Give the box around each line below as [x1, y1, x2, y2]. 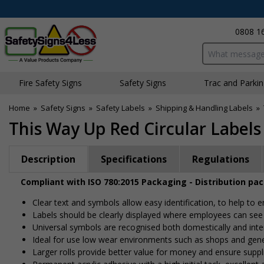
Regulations [192, 153, 249, 166]
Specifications [101, 153, 167, 166]
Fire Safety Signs [19, 77, 82, 88]
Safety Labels [96, 103, 145, 113]
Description [21, 153, 75, 166]
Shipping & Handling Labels [156, 103, 253, 113]
